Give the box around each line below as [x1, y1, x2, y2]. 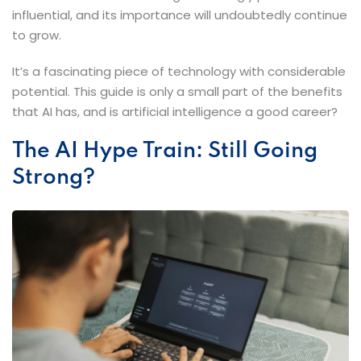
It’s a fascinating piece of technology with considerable [12, 63, 346, 81]
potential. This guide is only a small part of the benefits [12, 83, 342, 101]
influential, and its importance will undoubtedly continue [12, 6, 347, 24]
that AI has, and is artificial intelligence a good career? [12, 103, 338, 121]
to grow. [12, 27, 61, 44]
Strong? [12, 167, 95, 189]
